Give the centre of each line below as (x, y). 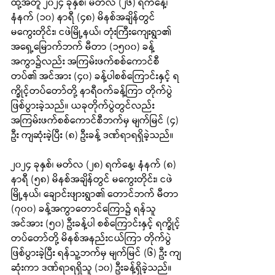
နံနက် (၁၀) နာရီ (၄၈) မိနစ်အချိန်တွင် (84, 18)
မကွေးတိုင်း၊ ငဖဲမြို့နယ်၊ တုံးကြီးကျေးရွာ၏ (92, 33)
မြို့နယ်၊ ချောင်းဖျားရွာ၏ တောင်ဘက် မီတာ (96, 195)
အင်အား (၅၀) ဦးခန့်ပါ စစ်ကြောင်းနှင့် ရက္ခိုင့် (96, 224)
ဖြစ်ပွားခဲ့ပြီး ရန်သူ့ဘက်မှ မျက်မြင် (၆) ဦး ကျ (96, 254)
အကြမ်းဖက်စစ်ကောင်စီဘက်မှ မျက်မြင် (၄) (96, 121)
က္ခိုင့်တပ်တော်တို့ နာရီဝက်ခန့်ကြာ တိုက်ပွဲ (92, 91)
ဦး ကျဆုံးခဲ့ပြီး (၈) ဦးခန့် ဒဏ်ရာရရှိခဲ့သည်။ (92, 136)
